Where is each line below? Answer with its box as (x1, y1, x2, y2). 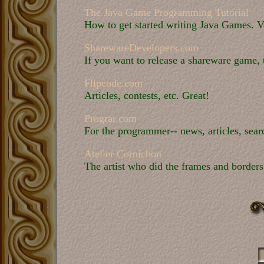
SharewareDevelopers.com (84, 42, 199, 54)
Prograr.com (84, 113, 137, 124)
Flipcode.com (84, 77, 143, 89)
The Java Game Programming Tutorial (84, 6, 249, 18)
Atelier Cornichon (84, 148, 161, 160)
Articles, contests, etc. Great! (84, 90, 209, 101)
